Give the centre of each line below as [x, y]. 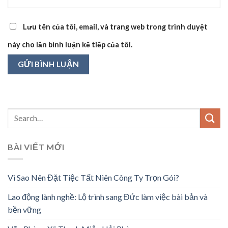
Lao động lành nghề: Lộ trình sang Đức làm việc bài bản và [108, 197]
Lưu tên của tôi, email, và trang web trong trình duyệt [115, 27]
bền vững [24, 210]
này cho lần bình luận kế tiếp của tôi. [70, 45]
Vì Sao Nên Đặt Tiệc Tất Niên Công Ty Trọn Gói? [93, 178]
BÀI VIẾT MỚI [36, 147]
